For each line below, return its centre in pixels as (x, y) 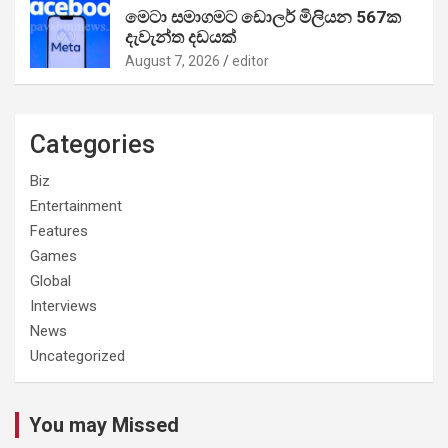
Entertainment (76, 205)
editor (250, 60)
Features (59, 230)
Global (50, 280)
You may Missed (104, 424)
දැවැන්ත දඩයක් (180, 36)
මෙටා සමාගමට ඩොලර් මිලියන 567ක (263, 16)
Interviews (63, 305)
